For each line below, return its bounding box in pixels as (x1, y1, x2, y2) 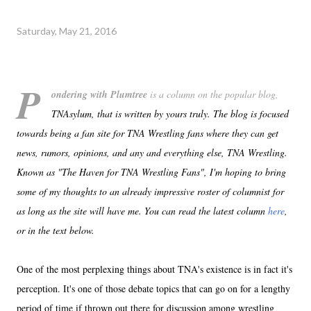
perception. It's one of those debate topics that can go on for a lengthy (17, 281, 290, 295)
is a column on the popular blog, (147, 87, 278, 101)
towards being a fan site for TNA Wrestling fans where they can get (17, 126, 278, 140)
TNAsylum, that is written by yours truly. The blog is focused (51, 106, 289, 120)
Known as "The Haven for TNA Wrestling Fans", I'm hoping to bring (17, 165, 286, 178)
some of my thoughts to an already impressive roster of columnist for (17, 184, 284, 198)
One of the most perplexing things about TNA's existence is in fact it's (17, 262, 292, 276)
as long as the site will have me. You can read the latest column (17, 203, 268, 217)
